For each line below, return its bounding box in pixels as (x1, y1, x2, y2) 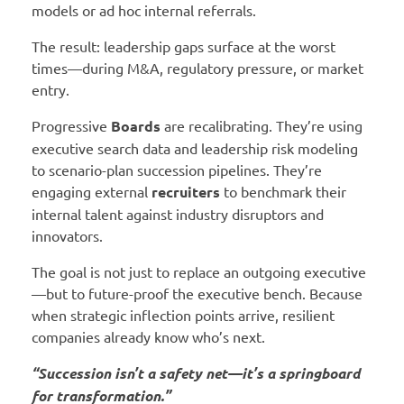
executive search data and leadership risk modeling (32, 139, 358, 158)
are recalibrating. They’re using (161, 116, 363, 135)
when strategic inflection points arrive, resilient (32, 306, 335, 325)
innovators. (32, 226, 103, 245)
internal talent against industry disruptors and (32, 205, 324, 224)
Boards (111, 116, 161, 136)
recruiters (151, 182, 220, 202)
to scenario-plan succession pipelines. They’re (32, 161, 322, 179)
